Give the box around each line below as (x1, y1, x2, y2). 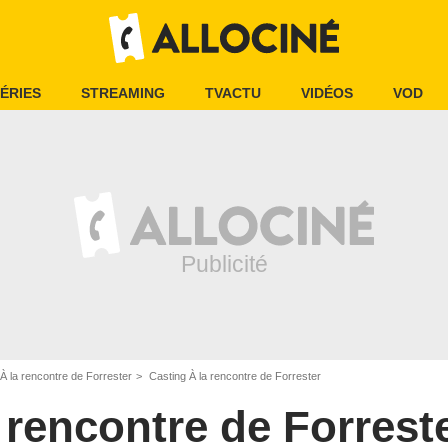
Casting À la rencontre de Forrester (146, 370, 321, 382)
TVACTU (205, 85, 261, 101)
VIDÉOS (301, 85, 353, 101)
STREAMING (81, 85, 165, 101)
